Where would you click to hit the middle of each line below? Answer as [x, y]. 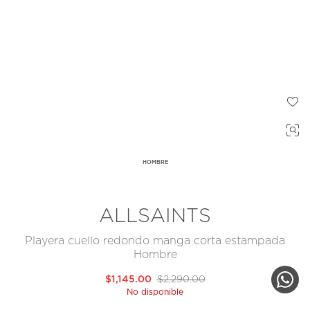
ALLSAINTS [155, 217]
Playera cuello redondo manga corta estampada [155, 241]
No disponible [155, 292]
